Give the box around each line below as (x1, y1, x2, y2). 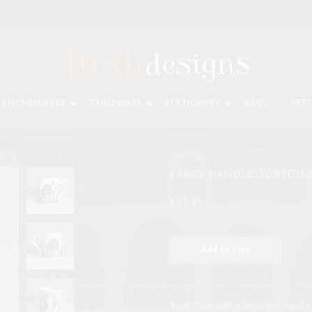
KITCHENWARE (2, 97, 66, 109)
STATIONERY (165, 97, 221, 109)
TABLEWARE (89, 97, 142, 109)
